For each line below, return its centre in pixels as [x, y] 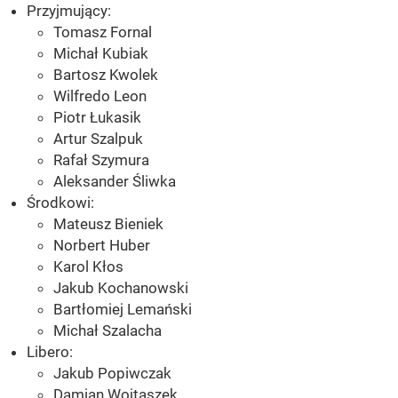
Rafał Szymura [101, 159]
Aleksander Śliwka [115, 181]
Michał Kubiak [101, 53]
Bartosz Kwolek [106, 74]
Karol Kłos [88, 266]
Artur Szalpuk [98, 138]
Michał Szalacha [107, 330]
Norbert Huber [102, 245]
